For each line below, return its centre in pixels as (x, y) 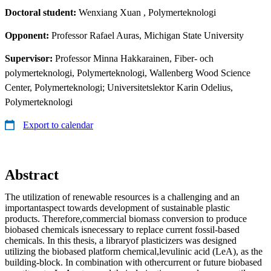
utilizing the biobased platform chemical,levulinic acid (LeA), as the (134, 251)
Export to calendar (58, 125)
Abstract (32, 175)
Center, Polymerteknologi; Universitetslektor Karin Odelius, (119, 87)
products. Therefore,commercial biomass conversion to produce (126, 218)
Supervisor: (30, 58)
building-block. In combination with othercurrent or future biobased (133, 262)
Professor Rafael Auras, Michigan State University (148, 35)
